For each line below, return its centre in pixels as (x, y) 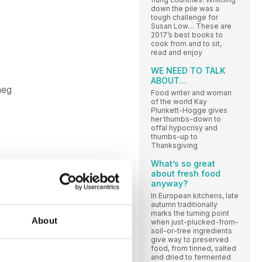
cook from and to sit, (186, 43)
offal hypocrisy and (184, 127)
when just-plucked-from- (195, 222)
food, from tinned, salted (194, 248)
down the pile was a (185, 8)
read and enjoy (177, 52)
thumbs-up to (174, 136)
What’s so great (183, 163)
